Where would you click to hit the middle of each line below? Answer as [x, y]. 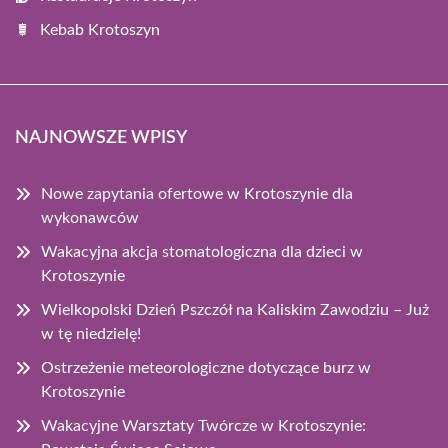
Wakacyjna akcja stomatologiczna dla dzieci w [202, 252]
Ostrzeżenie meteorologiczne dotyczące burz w [206, 368]
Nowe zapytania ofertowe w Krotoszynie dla [197, 194]
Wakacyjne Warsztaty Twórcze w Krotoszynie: [203, 426]
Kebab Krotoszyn [100, 30]
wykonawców [90, 218]
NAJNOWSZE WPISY [101, 138]
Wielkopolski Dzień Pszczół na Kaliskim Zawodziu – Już [235, 310]
